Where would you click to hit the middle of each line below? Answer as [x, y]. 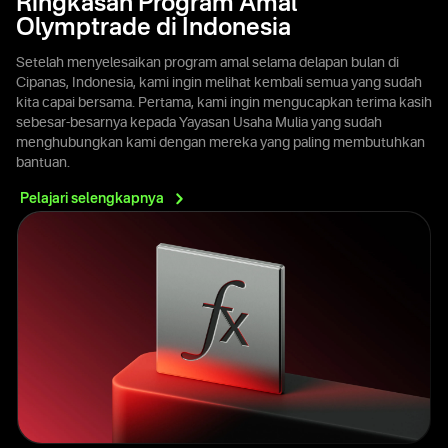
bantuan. [43, 162]
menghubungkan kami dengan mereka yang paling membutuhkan [220, 142]
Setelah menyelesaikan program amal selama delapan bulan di [207, 62]
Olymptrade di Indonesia [153, 28]
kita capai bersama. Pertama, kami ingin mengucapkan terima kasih [224, 102]
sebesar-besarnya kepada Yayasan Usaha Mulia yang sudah [199, 122]
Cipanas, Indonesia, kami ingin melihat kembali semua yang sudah [219, 82]
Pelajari [45, 198]
